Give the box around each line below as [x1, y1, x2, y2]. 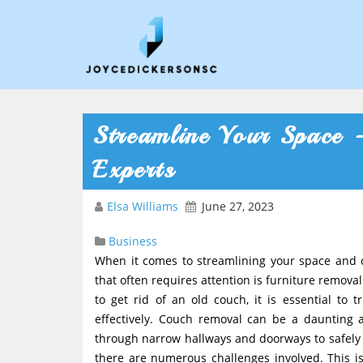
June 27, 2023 [202, 199, 274, 214]
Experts [92, 154, 176, 185]
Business [109, 233, 157, 249]
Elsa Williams [107, 199, 181, 214]
